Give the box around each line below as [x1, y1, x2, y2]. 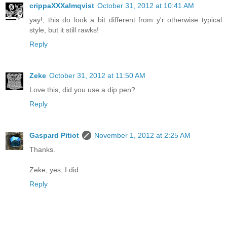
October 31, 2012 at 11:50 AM [49, 71, 145, 80]
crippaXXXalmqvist [29, 1, 94, 10]
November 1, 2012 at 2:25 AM [94, 131, 191, 139]
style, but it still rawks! [29, 25, 99, 34]
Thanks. [29, 145, 55, 154]
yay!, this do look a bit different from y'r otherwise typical [29, 15, 222, 24]
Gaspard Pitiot [29, 131, 79, 139]
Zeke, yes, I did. [29, 165, 81, 174]
